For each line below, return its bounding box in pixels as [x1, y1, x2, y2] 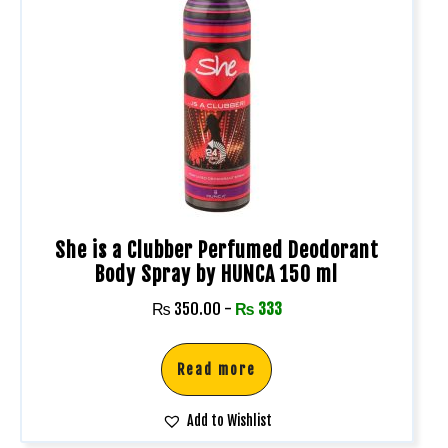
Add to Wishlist [186, 411, 272, 429]
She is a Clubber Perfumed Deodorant [54, 237, 379, 263]
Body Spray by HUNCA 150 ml [95, 261, 339, 287]
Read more [177, 360, 257, 378]
